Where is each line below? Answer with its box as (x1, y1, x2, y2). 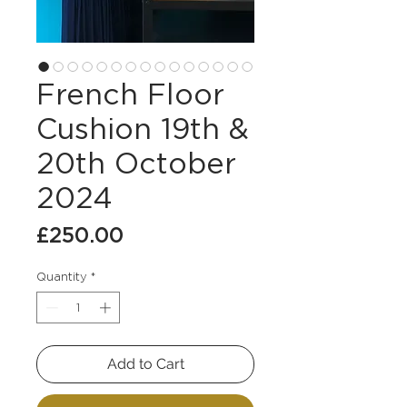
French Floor (36, 75, 224, 112)
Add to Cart (106, 355, 184, 373)
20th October (36, 144, 236, 181)
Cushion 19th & (36, 110, 249, 146)
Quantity (36, 269, 87, 283)
